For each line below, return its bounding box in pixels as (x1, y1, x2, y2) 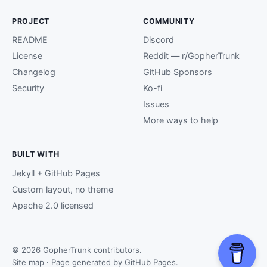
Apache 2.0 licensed (12, 200, 94, 210)
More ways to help (143, 115, 218, 126)
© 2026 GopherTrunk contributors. (12, 244, 142, 254)
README (12, 35, 48, 45)
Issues (143, 99, 169, 110)
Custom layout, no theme (12, 184, 113, 194)
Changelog (12, 67, 55, 77)
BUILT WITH (12, 150, 60, 159)
